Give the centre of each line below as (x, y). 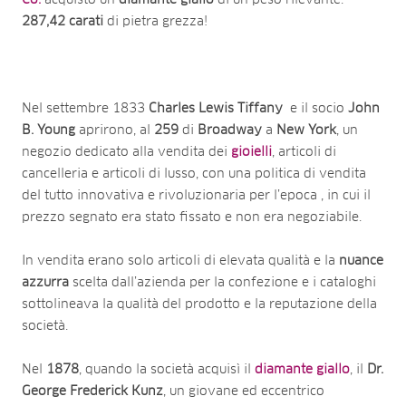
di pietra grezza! (155, 21)
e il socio (315, 108)
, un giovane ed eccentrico (244, 391)
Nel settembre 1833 (85, 108)
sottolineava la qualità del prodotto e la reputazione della (199, 304)
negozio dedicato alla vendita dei (126, 152)
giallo (333, 369)
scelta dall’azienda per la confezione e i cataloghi (222, 282)
